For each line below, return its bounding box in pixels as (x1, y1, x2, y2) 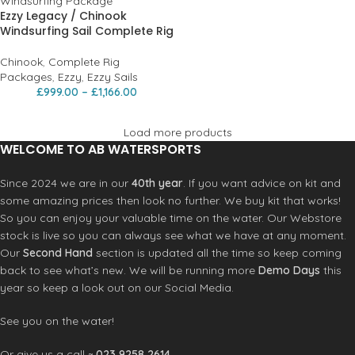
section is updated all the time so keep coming (93, 245, 342, 260)
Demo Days (258, 262, 320, 277)
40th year (132, 175, 183, 190)
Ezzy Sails (87, 69, 138, 84)
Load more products (123, 124, 232, 139)
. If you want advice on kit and (183, 175, 341, 190)
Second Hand (23, 245, 93, 260)
